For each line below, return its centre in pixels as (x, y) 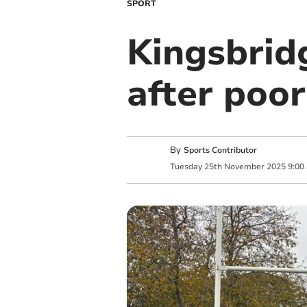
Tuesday (186, 166)
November (244, 166)
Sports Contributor (220, 150)
